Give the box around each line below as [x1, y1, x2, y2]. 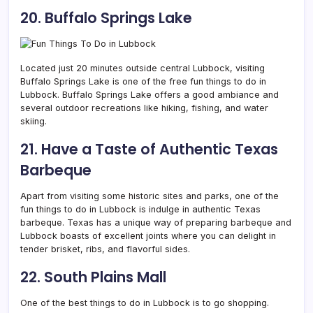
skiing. [20, 115, 47, 126]
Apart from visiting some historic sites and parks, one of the [20, 190, 279, 201]
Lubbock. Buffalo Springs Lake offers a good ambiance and [20, 89, 279, 100]
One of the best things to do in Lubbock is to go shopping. [20, 297, 269, 308]
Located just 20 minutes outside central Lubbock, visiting [20, 62, 265, 73]
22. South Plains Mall [20, 266, 166, 287]
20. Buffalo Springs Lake [20, 7, 192, 28]
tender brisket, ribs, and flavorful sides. [20, 243, 190, 254]
